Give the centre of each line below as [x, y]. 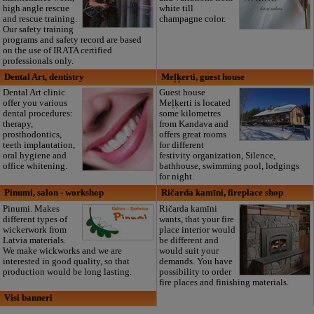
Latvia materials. [34, 240]
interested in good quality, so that [66, 261]
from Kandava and [194, 124]
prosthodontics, [32, 135]
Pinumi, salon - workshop [54, 193]
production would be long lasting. [67, 272]
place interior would [198, 230]
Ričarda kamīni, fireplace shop [222, 193]
